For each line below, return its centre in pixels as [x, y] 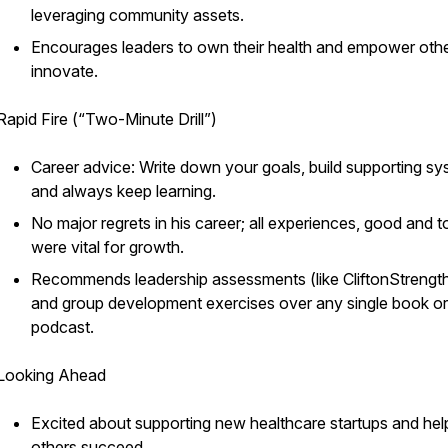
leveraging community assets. [137, 15]
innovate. [64, 71]
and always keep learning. [123, 191]
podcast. [62, 327]
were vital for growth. [107, 247]
